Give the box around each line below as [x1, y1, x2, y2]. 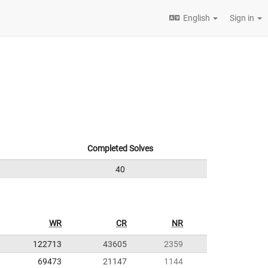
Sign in [230, 13, 256, 23]
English [183, 13, 210, 23]
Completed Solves [87, 144, 153, 153]
